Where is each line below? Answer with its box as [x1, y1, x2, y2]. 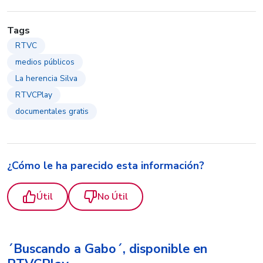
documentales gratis [15, 105, 89, 117]
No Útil [97, 190, 128, 203]
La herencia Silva [15, 72, 77, 84]
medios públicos [15, 56, 75, 68]
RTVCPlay [15, 89, 52, 100]
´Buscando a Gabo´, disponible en [7, 240, 207, 258]
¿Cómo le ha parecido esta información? [7, 158, 204, 173]
